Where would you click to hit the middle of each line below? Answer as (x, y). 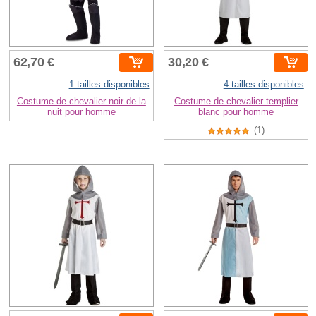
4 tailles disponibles (263, 84)
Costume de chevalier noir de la (81, 101)
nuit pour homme (81, 111)
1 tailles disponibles (109, 84)
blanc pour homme (236, 111)
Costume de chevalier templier (236, 101)
